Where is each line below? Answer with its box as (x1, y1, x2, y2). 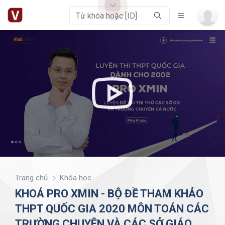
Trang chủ (15, 173, 48, 183)
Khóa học (60, 173, 91, 183)
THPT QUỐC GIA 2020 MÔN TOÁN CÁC (15, 202, 209, 215)
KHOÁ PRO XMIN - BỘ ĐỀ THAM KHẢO (15, 187, 203, 200)
